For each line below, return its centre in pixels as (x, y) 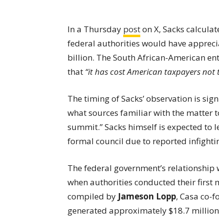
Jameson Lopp (147, 196)
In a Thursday (95, 29)
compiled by (93, 196)
